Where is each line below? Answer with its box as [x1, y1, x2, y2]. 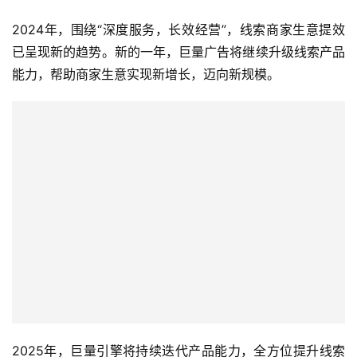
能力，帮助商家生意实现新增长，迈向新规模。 [12, 66, 280, 83]
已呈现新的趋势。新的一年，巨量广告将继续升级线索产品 [12, 44, 345, 61]
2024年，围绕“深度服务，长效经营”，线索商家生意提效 [12, 22, 345, 38]
